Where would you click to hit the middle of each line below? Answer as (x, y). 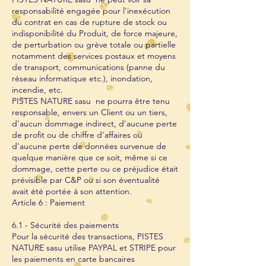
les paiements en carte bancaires (76, 259)
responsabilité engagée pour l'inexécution (91, 11)
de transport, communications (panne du (88, 67)
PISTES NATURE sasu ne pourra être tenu (91, 101)
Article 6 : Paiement (48, 202)
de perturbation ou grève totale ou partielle (94, 45)
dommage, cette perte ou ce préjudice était (95, 169)
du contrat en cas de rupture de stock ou (89, 22)
